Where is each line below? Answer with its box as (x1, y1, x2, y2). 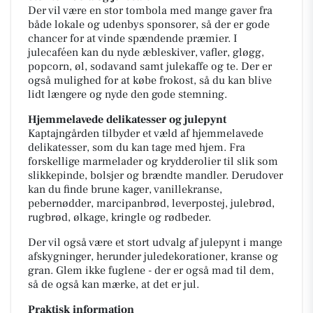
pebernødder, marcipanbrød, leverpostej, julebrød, (28, 196, 275, 210)
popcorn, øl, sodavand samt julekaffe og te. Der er (28, 59, 272, 73)
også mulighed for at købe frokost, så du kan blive (28, 73, 272, 87)
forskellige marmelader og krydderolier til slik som (28, 154, 278, 168)
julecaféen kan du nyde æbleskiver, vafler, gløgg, (28, 45, 264, 59)
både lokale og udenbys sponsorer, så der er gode (28, 17, 270, 31)
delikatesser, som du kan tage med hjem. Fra (28, 140, 245, 154)
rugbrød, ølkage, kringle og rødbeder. (28, 210, 211, 224)
